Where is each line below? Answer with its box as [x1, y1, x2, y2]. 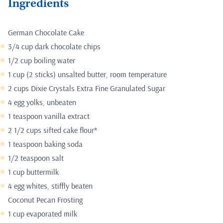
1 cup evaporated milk [8, 208, 77, 219]
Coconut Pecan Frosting [8, 194, 83, 205]
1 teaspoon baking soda [8, 138, 83, 149]
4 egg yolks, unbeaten [8, 97, 76, 107]
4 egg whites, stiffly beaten [8, 180, 93, 191]
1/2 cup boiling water [8, 55, 75, 65]
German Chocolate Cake [8, 27, 84, 37]
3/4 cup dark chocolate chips [8, 41, 101, 51]
